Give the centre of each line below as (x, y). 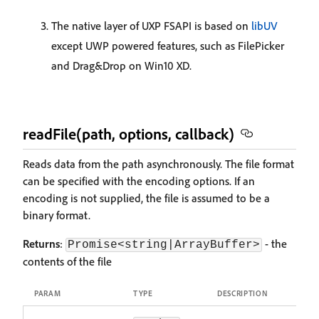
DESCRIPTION (243, 293)
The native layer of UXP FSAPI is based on (151, 26)
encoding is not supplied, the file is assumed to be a (146, 198)
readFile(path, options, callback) (129, 134)
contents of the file (67, 261)
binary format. (57, 215)
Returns (41, 244)
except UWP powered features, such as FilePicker (168, 46)
